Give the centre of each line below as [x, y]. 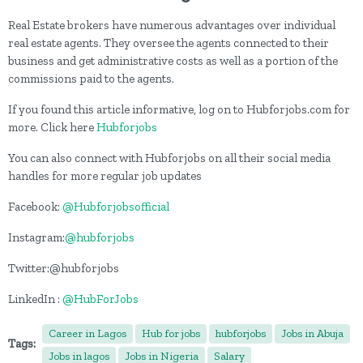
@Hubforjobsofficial [116, 206]
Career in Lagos [88, 333]
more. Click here [52, 127]
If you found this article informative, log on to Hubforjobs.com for [179, 109]
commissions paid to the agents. [91, 78]
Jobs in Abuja [312, 333]
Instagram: [36, 237]
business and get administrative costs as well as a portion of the [173, 60]
